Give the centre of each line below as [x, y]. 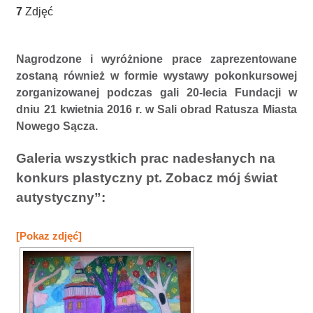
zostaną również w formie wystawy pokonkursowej [156, 76]
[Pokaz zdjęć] [49, 236]
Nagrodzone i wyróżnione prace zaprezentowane [156, 59]
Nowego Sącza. [57, 126]
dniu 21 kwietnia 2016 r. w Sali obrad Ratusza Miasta [156, 109]
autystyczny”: [61, 197]
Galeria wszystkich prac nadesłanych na [146, 158]
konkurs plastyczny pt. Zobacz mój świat [147, 178]
